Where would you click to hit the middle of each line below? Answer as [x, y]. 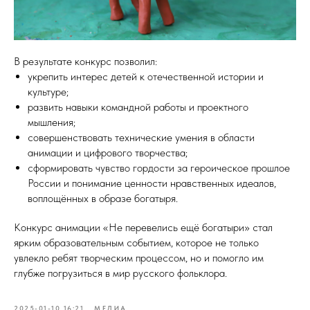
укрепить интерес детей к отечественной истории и [146, 76]
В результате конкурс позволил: [85, 61]
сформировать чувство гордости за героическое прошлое [159, 167]
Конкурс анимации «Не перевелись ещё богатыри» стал [143, 227]
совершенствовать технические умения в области [141, 137]
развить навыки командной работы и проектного [138, 107]
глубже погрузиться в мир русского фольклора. [120, 273]
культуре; [48, 91]
